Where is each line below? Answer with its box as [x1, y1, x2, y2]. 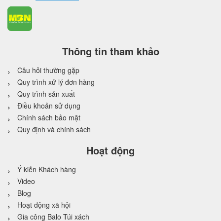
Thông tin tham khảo [62, 43, 159, 58]
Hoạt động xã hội [17, 199, 71, 210]
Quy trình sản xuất [17, 88, 75, 99]
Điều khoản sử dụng [17, 100, 80, 110]
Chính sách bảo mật [17, 112, 80, 122]
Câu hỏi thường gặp [17, 65, 79, 75]
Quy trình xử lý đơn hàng [17, 76, 95, 87]
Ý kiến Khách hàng [17, 164, 76, 174]
